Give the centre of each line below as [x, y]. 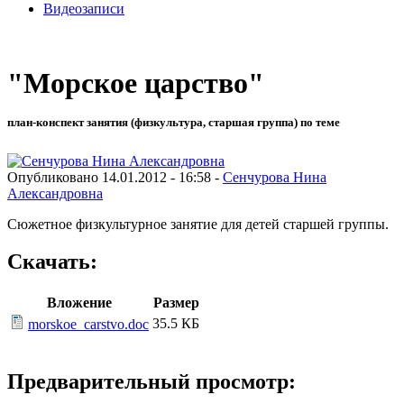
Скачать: [52, 262]
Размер [176, 303]
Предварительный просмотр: [151, 382]
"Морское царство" [136, 83]
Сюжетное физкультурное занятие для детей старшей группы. [198, 224]
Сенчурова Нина [275, 177]
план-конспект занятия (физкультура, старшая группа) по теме [174, 123]
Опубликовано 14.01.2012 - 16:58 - [115, 177]
